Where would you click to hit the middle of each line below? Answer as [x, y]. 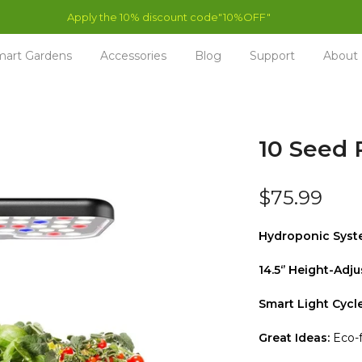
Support [272, 56]
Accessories [133, 56]
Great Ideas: [294, 338]
